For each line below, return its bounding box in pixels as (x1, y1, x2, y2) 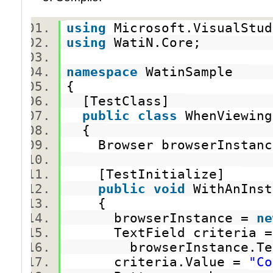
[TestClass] (66, 93, 185, 109)
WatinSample (138, 64, 249, 80)
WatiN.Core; (106, 35, 217, 51)
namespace (66, 64, 138, 80)
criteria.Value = (66, 254, 249, 270)
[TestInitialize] (66, 166, 241, 182)
